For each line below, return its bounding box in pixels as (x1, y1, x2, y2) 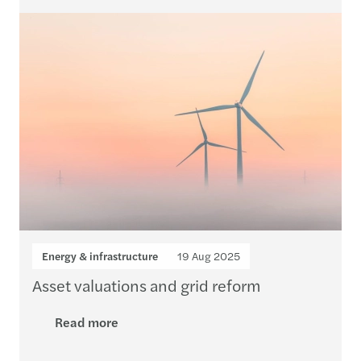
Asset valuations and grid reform (32, 273, 261, 297)
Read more (55, 313, 118, 331)
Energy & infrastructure (42, 248, 158, 263)
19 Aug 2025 (177, 248, 240, 263)
